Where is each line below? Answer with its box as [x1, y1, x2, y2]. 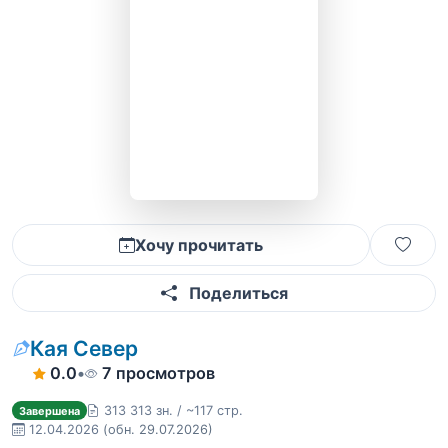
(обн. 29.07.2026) [103, 422, 213, 437]
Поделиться [184, 283, 288, 303]
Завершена [18, 403, 80, 418]
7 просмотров [101, 363, 215, 383]
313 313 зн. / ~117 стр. [103, 403, 243, 418]
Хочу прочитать [135, 235, 263, 255]
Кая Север [30, 336, 138, 361]
